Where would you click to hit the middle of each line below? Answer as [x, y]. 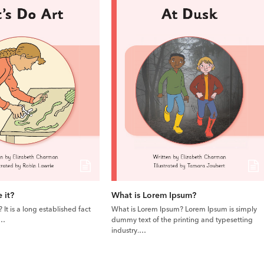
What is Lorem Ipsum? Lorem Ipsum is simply [184, 209]
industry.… [128, 230]
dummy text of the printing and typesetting [182, 220]
